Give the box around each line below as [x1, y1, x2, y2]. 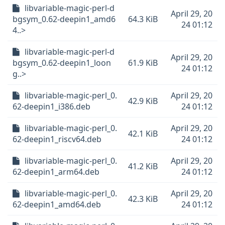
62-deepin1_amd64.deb [13, 199, 101, 210]
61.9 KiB [128, 57, 158, 68]
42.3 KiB [128, 193, 158, 204]
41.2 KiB [128, 161, 158, 172]
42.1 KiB [128, 128, 158, 139]
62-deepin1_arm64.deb [13, 166, 99, 177]
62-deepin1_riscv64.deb [13, 134, 101, 145]
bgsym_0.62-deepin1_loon [13, 57, 111, 68]
